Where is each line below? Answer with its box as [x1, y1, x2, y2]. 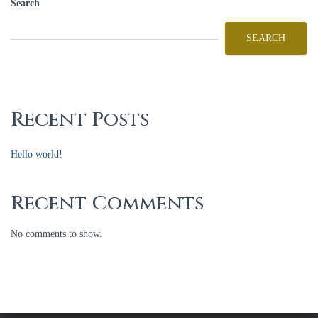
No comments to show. [11, 229, 102, 239]
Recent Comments [11, 190, 204, 216]
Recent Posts [11, 106, 149, 133]
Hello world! [11, 149, 62, 160]
